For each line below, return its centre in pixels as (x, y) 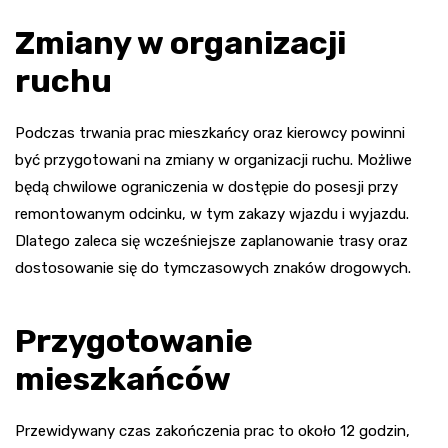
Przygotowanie (134, 340)
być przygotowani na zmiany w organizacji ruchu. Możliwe (213, 159)
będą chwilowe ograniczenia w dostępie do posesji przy (206, 186)
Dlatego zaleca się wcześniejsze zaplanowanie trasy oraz (211, 240)
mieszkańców (123, 378)
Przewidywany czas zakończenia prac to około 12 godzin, (212, 430)
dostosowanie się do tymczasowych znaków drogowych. (213, 267)
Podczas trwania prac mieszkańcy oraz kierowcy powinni (210, 132)
